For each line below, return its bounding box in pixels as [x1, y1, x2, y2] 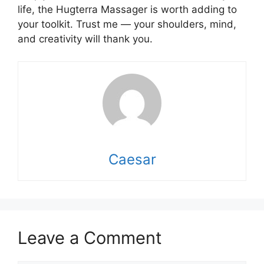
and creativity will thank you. [18, 32, 153, 45]
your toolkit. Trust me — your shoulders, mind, [18, 18, 236, 30]
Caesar [108, 151, 156, 168]
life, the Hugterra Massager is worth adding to [18, 3, 237, 15]
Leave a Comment [18, 227, 162, 248]
